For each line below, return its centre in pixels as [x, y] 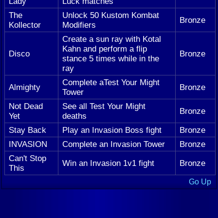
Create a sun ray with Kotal [112, 39]
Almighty [25, 87]
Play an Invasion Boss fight [112, 130]
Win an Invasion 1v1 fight [108, 163]
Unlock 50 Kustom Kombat [111, 15]
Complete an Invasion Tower [114, 144]
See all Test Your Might [104, 106]
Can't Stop [27, 158]
